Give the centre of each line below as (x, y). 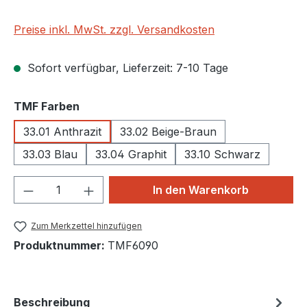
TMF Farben (47, 106)
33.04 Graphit (131, 154)
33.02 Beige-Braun (168, 132)
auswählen (110, 106)
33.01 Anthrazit (62, 132)
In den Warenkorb (201, 190)
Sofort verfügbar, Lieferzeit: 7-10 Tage (126, 68)
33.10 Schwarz (222, 154)
